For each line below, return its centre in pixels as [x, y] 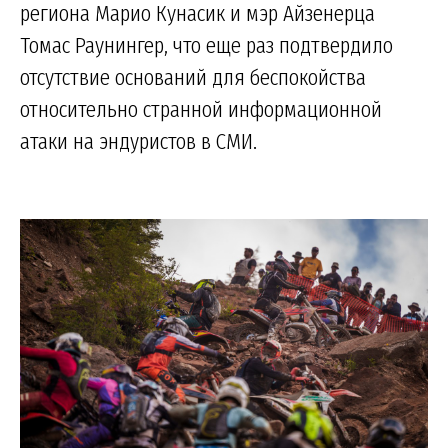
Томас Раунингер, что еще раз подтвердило [206, 44]
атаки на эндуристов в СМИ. [138, 140]
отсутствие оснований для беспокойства [193, 76]
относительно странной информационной [201, 108]
